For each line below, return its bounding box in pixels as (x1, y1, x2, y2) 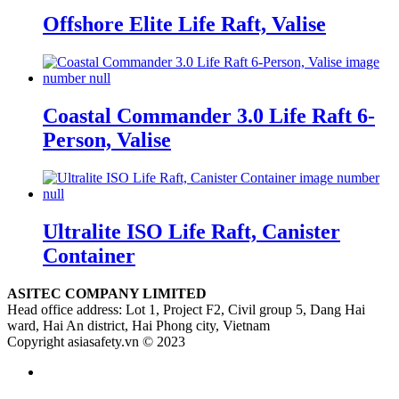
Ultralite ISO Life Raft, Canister (43, 219, 340, 243)
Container (43, 243, 135, 267)
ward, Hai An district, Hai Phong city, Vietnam (7, 317, 270, 333)
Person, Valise (43, 128, 171, 152)
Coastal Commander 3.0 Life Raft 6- (43, 104, 375, 128)
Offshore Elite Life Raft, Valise (43, 12, 326, 37)
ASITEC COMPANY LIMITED (7, 285, 207, 301)
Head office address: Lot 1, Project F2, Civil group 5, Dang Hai (7, 301, 365, 317)
